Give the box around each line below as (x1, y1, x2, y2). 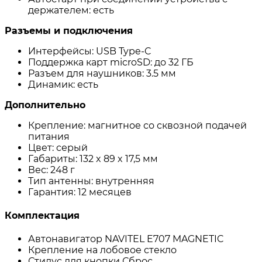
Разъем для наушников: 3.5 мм (28, 67, 178, 79)
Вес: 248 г (28, 164, 77, 175)
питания (28, 130, 72, 142)
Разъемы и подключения (5, 25, 136, 36)
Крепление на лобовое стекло (28, 244, 179, 256)
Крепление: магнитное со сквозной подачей (28, 119, 247, 131)
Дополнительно (5, 99, 88, 111)
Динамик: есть (28, 78, 101, 90)
